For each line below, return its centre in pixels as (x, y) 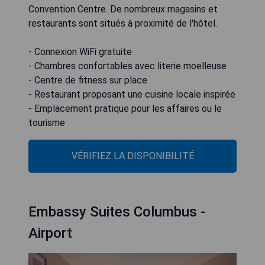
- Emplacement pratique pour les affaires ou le (125, 108)
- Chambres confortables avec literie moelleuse (127, 66)
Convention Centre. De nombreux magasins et (123, 9)
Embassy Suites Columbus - (117, 211)
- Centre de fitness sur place (88, 80)
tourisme (47, 122)
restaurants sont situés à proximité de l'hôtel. (123, 23)
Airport (50, 233)
